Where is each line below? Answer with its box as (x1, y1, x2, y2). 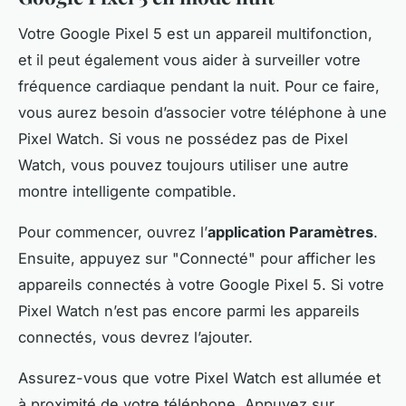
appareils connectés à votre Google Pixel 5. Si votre (18, 275, 384, 295)
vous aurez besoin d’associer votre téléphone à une (18, 103, 387, 122)
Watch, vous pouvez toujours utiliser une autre (18, 156, 349, 175)
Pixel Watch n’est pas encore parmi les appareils (18, 302, 360, 321)
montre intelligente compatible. (18, 182, 237, 201)
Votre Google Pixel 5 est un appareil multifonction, (18, 24, 372, 43)
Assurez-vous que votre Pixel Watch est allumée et (18, 369, 381, 388)
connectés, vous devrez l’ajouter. (18, 328, 253, 347)
